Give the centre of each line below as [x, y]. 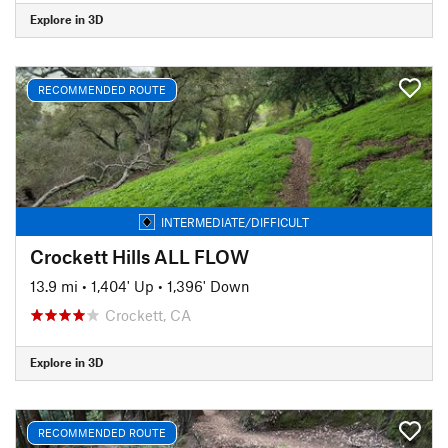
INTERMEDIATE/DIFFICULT [235, 221]
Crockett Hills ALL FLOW [139, 256]
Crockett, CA [148, 314]
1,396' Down [208, 285]
